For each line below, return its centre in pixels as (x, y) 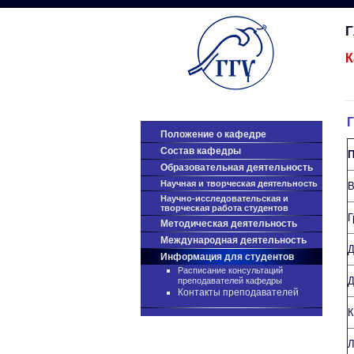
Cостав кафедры (201, 151)
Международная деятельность (233, 240)
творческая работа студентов (224, 208)
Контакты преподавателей (238, 292)
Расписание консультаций (230, 270)
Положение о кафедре (213, 134)
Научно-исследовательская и (224, 198)
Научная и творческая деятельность (239, 183)
